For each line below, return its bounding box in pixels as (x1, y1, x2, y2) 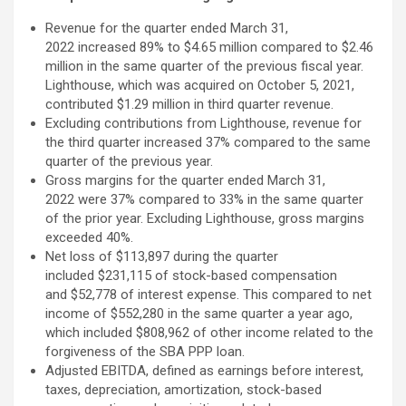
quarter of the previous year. (45, 152, 213, 169)
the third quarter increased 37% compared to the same (45, 133, 371, 150)
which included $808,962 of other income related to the (45, 324, 373, 341)
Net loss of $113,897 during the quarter (45, 247, 278, 265)
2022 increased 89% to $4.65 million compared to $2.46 (45, 38, 373, 55)
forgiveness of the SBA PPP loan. (45, 343, 245, 360)
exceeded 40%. (45, 228, 133, 246)
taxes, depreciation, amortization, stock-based (45, 381, 322, 398)
